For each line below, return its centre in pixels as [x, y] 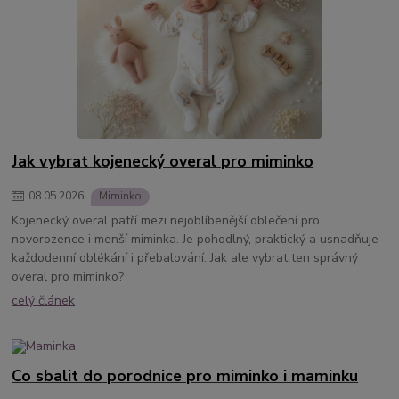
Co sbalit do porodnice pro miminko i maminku [185, 376]
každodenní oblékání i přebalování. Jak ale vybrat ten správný [185, 258]
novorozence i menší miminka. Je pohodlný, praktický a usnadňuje [195, 240]
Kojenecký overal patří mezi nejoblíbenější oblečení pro [166, 221]
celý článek [44, 300]
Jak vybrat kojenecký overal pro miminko [163, 161]
